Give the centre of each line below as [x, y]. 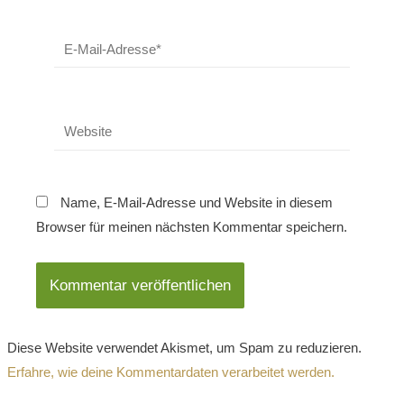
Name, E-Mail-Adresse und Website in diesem [197, 202]
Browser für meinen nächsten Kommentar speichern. [192, 226]
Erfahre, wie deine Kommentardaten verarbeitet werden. [171, 372]
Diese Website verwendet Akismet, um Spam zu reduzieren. [185, 348]
